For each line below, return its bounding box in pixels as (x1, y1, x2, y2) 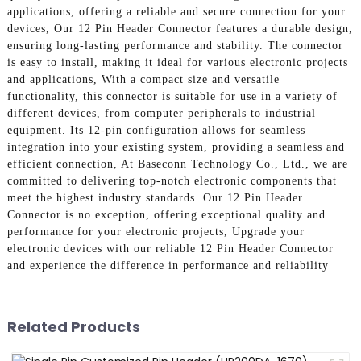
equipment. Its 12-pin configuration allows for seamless (6, 124, 305, 137)
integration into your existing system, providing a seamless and (6, 141, 345, 154)
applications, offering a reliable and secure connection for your (6, 6, 346, 19)
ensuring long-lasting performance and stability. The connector (6, 39, 343, 52)
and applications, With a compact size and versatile (6, 73, 280, 86)
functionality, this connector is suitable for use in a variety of (6, 90, 338, 103)
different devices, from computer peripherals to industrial (6, 107, 316, 120)
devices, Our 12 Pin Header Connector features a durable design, (6, 23, 353, 35)
